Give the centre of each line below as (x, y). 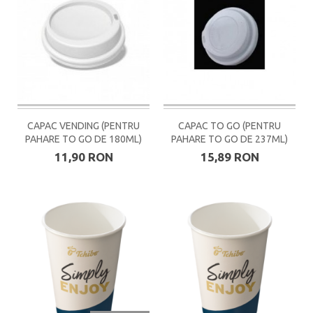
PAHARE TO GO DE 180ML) (83, 139)
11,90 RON (83, 156)
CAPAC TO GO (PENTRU (230, 125)
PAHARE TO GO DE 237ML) (230, 139)
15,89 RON (230, 156)
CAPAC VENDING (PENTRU (83, 125)
